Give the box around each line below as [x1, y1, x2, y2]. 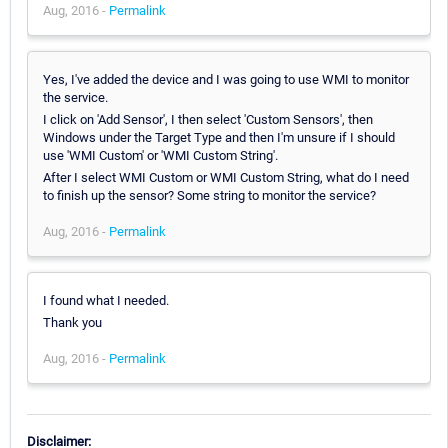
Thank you [43, 314, 102, 330]
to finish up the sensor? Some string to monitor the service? [43, 187, 376, 203]
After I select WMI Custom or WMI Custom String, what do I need [43, 169, 409, 185]
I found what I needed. [43, 292, 169, 308]
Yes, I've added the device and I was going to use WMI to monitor [43, 71, 409, 87]
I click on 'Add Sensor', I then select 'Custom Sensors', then [43, 111, 373, 127]
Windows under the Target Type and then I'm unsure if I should [43, 129, 395, 145]
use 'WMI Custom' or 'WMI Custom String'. [43, 147, 278, 163]
